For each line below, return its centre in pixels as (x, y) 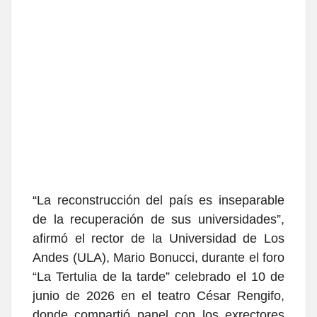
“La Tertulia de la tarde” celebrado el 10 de (158, 277)
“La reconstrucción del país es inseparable (158, 201)
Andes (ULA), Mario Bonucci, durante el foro (158, 258)
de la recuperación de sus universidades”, (158, 220)
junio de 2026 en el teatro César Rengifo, (158, 296)
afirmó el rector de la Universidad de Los (158, 239)
